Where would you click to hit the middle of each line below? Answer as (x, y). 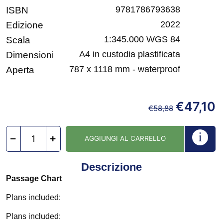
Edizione (25, 25)
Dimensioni (30, 55)
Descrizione (111, 167)
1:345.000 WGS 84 (142, 39)
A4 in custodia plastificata (130, 54)
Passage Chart (34, 178)
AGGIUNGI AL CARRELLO (125, 138)
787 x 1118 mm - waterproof (125, 69)
